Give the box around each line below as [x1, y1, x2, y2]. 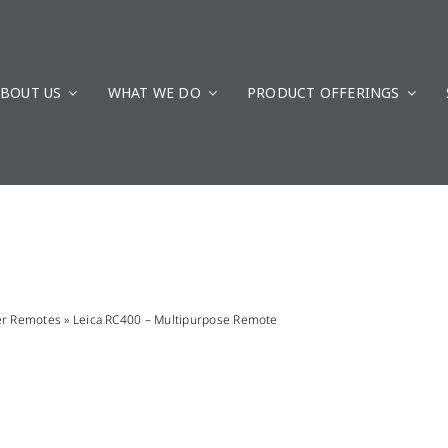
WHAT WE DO [107, 82, 201, 102]
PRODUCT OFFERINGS [247, 82, 400, 102]
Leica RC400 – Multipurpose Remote [72, 311, 278, 329]
